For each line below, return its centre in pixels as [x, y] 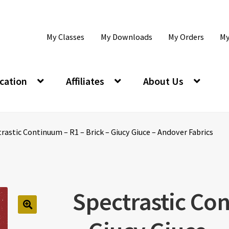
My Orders [186, 37]
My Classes [66, 37]
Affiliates [85, 81]
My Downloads [126, 37]
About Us [164, 81]
